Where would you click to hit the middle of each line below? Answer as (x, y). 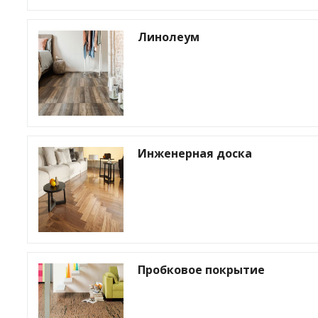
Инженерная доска (195, 153)
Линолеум (169, 37)
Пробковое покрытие (201, 269)
